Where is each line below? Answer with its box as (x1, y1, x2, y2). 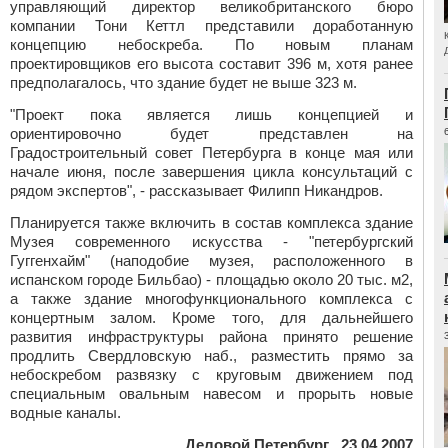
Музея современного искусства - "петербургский (10, 233, 413, 250)
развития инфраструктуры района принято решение (10, 328, 413, 345)
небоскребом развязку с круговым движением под (10, 366, 413, 383)
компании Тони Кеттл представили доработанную (10, 17, 413, 34)
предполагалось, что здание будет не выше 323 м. (10, 74, 357, 91)
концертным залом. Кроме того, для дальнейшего (10, 309, 413, 326)
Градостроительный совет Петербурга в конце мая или (10, 144, 413, 161)
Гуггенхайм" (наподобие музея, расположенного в (10, 252, 413, 269)
